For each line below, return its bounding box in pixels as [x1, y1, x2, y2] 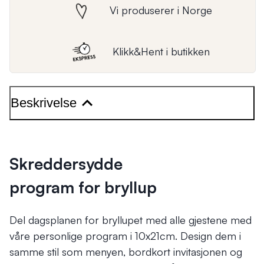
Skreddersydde [9, 153, 123, 173]
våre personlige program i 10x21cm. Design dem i [9, 229, 241, 243]
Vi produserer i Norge [110, 4, 212, 16]
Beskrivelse [11, 95, 77, 110]
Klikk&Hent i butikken [112, 45, 210, 58]
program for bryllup [9, 177, 157, 197]
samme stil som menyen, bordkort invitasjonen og [9, 245, 242, 259]
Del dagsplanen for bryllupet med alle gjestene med [9, 213, 252, 227]
